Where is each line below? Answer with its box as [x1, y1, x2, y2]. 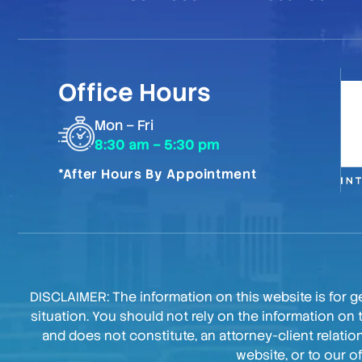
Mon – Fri [95, 116, 154, 135]
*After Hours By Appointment [58, 166, 257, 183]
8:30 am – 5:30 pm [95, 136, 220, 154]
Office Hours [58, 77, 211, 109]
